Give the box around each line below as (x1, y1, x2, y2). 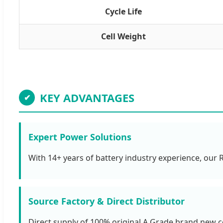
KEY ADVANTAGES (40, 90, 134, 105)
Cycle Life (105, 5, 142, 17)
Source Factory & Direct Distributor (28, 195, 185, 207)
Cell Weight (101, 30, 146, 42)
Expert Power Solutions (28, 130, 131, 143)
